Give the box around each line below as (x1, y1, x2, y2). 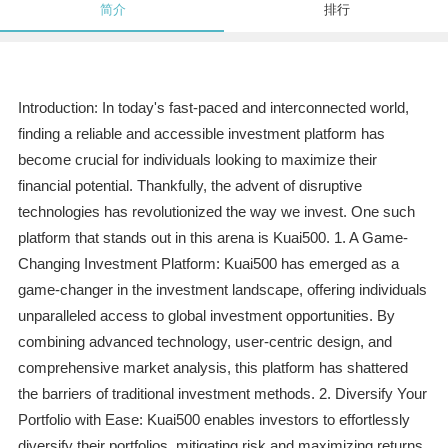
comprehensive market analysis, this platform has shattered (17, 359, 408, 377)
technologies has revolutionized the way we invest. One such (17, 203, 415, 221)
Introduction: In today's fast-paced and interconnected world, (17, 99, 409, 117)
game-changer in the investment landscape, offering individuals (17, 281, 427, 299)
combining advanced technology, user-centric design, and (17, 333, 392, 351)
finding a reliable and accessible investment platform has (17, 125, 385, 143)
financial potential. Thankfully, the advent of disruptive (17, 177, 362, 195)
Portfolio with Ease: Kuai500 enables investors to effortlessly (17, 411, 410, 429)
